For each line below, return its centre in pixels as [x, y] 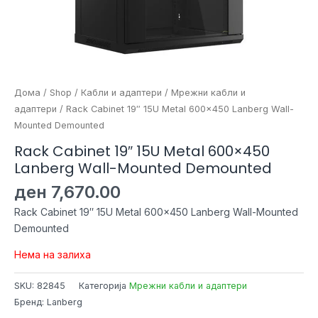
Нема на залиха [53, 254]
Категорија [104, 285]
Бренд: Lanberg [48, 302]
